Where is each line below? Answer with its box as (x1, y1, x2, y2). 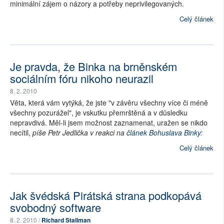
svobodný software (10, 199, 101, 215)
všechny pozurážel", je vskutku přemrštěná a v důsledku (10, 107, 187, 118)
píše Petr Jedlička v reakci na (32, 127, 126, 138)
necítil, (10, 127, 32, 138)
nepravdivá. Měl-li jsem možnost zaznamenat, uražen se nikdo (10, 117, 207, 128)
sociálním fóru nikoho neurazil (10, 70, 153, 86)
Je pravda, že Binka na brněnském (10, 58, 177, 74)
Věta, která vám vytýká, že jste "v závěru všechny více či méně (10, 97, 208, 108)
